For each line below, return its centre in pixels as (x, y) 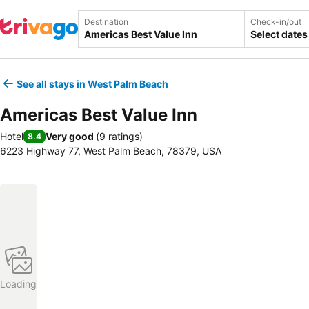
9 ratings (119, 136)
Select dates (279, 34)
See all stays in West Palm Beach (92, 83)
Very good (70, 136)
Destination (106, 22)
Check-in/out (276, 22)
